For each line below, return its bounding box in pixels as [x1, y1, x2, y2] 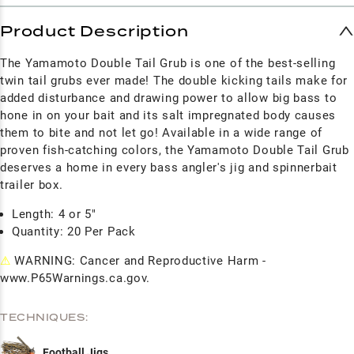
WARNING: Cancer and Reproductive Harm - [10, 254, 266, 268]
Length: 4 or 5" [12, 207, 96, 221]
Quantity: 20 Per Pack [12, 224, 136, 239]
